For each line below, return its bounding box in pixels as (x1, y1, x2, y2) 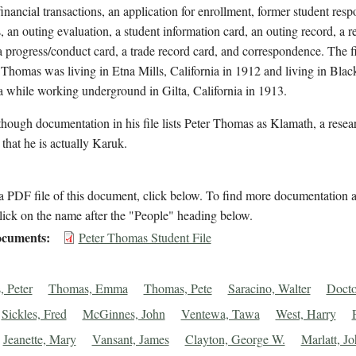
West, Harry (275, 305, 336, 323)
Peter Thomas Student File (78, 229, 211, 246)
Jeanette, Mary (2, 331, 76, 348)
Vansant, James (91, 331, 169, 348)
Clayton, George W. (184, 331, 285, 348)
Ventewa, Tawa (180, 305, 260, 323)
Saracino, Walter (227, 280, 311, 297)
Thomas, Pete (143, 280, 212, 297)
